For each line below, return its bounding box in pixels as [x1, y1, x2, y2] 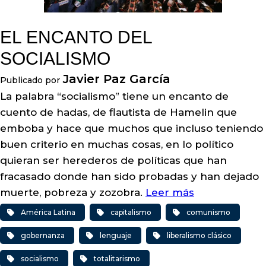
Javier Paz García [63, 72, 170, 86]
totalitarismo [94, 254, 140, 263]
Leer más [145, 186, 194, 198]
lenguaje [100, 231, 132, 240]
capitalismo [110, 208, 151, 217]
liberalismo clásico [167, 231, 232, 240]
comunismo [186, 208, 230, 217]
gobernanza [21, 231, 65, 240]
